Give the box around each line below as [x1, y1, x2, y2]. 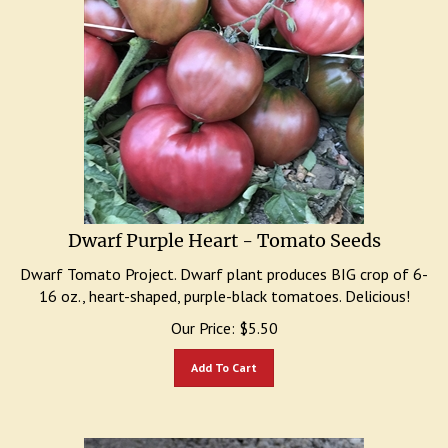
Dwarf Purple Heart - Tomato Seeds [67, 219, 381, 242]
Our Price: [170, 308, 235, 328]
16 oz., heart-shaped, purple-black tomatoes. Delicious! [38, 276, 410, 296]
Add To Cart [191, 350, 257, 365]
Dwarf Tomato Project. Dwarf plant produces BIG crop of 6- [20, 254, 428, 274]
